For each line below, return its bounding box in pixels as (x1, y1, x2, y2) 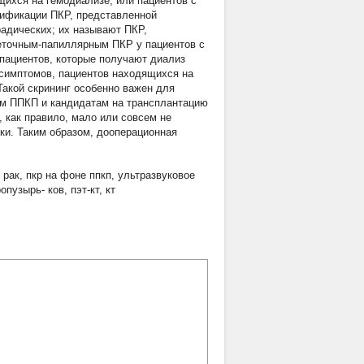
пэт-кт (71, 184, 99, 196)
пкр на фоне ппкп (26, 169, 111, 181)
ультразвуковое (118, 169, 195, 181)
